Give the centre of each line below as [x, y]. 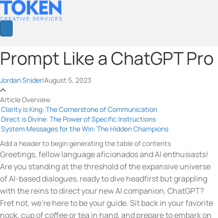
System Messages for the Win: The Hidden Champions [85, 128]
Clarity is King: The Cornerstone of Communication [79, 109]
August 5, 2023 [68, 80]
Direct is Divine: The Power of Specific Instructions [78, 119]
